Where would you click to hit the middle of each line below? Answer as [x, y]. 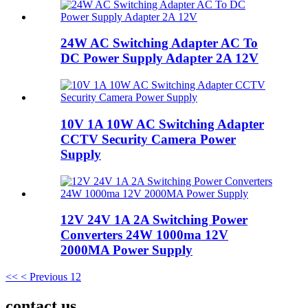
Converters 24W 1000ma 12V [144, 235]
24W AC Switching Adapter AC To [159, 43]
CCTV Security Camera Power [148, 139]
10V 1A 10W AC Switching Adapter [162, 124]
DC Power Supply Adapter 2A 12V [159, 58]
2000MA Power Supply [126, 250]
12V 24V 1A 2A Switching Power [154, 220]
